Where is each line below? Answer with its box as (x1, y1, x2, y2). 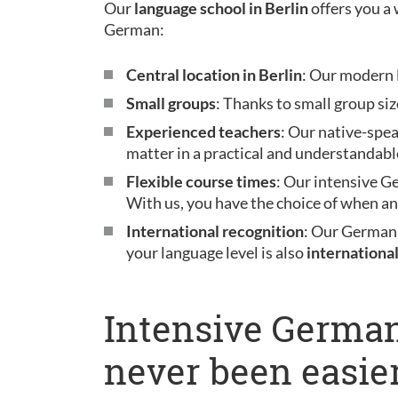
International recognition (126, 221, 304, 241)
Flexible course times (126, 171, 276, 191)
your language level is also (126, 243, 306, 262)
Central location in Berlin (126, 65, 302, 84)
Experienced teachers (126, 122, 281, 141)
